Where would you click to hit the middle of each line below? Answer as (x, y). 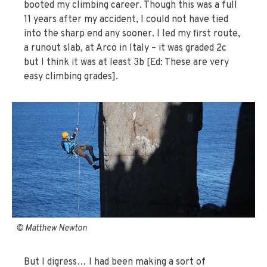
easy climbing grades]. (71, 77)
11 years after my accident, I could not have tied (126, 20)
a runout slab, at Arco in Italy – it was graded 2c (125, 49)
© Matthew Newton (52, 229)
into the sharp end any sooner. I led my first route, (132, 34)
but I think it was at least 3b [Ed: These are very (126, 63)
